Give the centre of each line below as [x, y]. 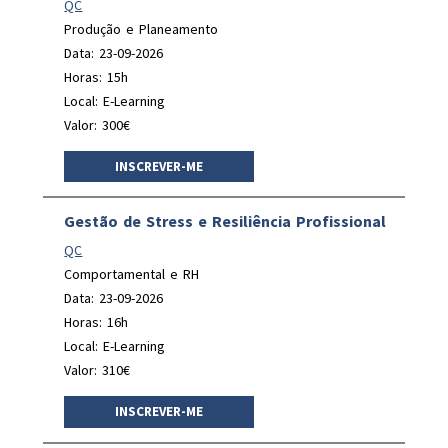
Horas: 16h [96, 322]
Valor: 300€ [97, 124]
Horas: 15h [96, 76]
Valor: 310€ [97, 370]
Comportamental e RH [132, 274]
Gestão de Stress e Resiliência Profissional [225, 221]
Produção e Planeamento [141, 28]
